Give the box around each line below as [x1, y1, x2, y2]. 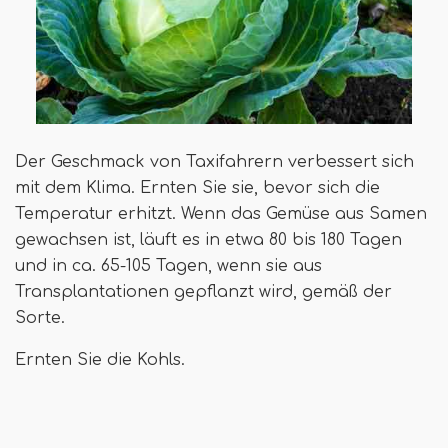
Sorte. [15, 308, 65, 327]
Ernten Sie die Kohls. [15, 350, 185, 369]
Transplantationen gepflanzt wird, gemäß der [15, 282, 392, 301]
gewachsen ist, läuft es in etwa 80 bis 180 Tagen [15, 230, 402, 249]
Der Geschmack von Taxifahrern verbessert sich [15, 152, 414, 171]
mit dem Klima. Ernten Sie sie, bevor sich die [15, 178, 380, 197]
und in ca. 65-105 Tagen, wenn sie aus [15, 256, 322, 275]
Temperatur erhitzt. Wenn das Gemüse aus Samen [15, 204, 427, 223]
